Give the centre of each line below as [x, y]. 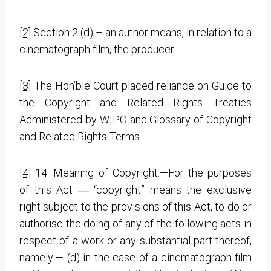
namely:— [43, 257]
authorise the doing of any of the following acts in [135, 223]
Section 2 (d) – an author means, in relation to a [141, 32]
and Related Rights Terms [80, 136]
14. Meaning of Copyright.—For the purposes [141, 172]
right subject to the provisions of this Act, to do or [135, 206]
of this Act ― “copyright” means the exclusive [135, 189]
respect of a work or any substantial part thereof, [135, 240]
